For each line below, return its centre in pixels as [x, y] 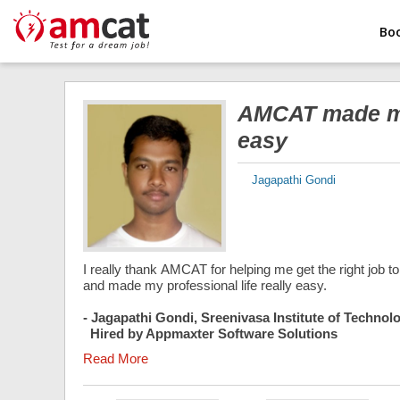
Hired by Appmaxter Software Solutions [210, 333]
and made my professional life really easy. [205, 285]
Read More [116, 358]
